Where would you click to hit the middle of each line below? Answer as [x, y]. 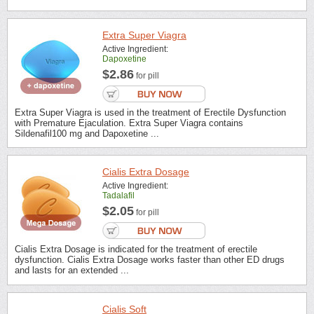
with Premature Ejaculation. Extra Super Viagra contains [129, 123]
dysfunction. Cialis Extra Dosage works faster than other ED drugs [150, 260]
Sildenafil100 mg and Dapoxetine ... [87, 134]
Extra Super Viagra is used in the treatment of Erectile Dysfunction [150, 113]
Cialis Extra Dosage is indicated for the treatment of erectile [136, 250]
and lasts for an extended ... [72, 271]
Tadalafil [118, 196]
